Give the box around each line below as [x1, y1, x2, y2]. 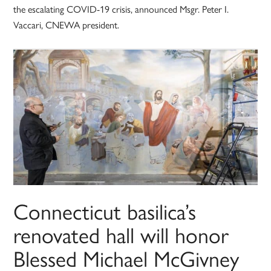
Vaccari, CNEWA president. [13, 18, 120, 32]
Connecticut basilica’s [13, 195, 197, 227]
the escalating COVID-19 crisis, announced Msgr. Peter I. [13, 2, 229, 16]
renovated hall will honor [13, 218, 229, 250]
